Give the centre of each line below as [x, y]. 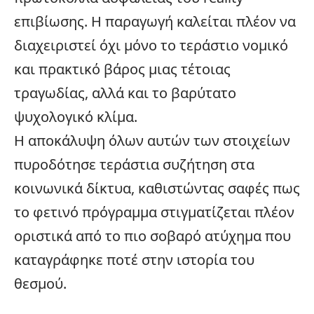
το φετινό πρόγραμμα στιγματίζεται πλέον [154, 212]
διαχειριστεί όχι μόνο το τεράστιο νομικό [151, 45]
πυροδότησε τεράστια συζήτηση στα [134, 164]
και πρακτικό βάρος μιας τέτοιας [122, 69]
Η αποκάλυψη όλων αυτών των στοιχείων [152, 140]
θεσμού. [40, 283]
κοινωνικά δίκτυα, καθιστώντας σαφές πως [157, 188]
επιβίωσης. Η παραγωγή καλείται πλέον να [155, 21]
